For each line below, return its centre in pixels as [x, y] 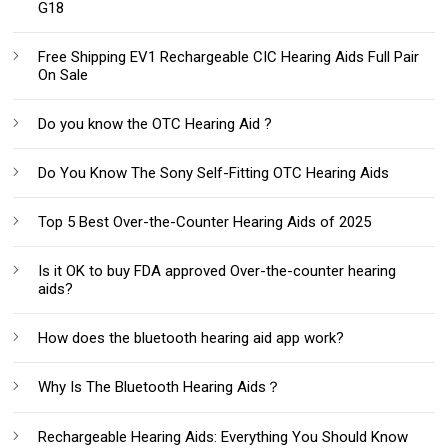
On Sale [63, 74]
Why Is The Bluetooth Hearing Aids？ [160, 386]
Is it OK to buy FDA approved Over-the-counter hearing [217, 270]
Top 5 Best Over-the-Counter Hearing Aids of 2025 [205, 221]
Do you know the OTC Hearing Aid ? [155, 123]
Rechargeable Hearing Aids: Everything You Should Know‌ [223, 436]
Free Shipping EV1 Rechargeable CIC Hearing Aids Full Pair [229, 56]
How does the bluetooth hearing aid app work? [191, 337]
